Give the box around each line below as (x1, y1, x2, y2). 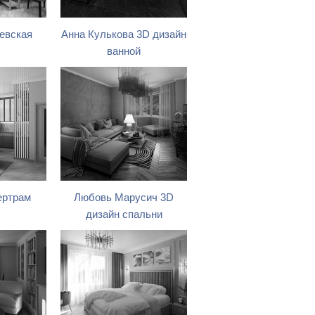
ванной (107, 46, 141, 57)
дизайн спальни (85, 209, 162, 220)
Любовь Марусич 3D (74, 192, 174, 203)
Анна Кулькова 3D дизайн (61, 29, 186, 40)
